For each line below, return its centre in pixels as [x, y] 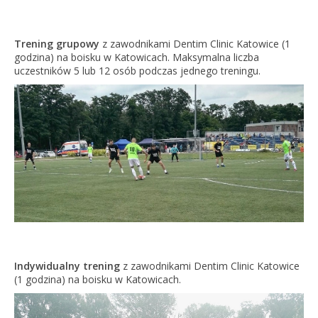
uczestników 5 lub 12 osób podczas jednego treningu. [137, 70]
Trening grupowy [56, 43]
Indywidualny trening [67, 266]
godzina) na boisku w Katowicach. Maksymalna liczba [136, 57]
